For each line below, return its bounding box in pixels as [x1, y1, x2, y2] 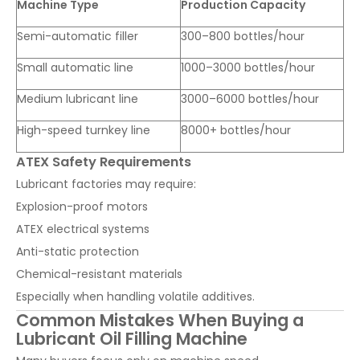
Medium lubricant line [17, 91, 138, 108]
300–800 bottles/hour [181, 28, 305, 45]
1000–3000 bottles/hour [181, 59, 315, 76]
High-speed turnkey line [17, 122, 150, 139]
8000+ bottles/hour [181, 122, 291, 139]
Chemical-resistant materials [16, 266, 182, 283]
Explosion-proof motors [16, 198, 148, 215]
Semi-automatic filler [17, 28, 138, 45]
